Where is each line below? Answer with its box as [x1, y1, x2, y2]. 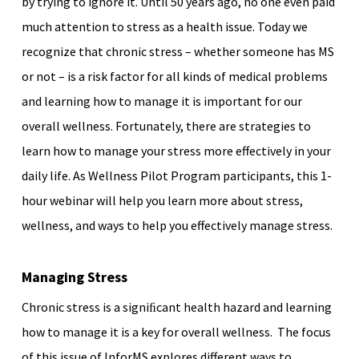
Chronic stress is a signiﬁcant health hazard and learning [21, 298, 332, 315]
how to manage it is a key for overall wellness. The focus [21, 323, 331, 340]
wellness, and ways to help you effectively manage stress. [21, 216, 333, 233]
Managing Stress [21, 267, 127, 286]
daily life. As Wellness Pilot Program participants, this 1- [21, 167, 332, 184]
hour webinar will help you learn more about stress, [21, 192, 303, 208]
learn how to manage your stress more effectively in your [21, 142, 331, 159]
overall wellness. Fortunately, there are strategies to [21, 117, 311, 134]
